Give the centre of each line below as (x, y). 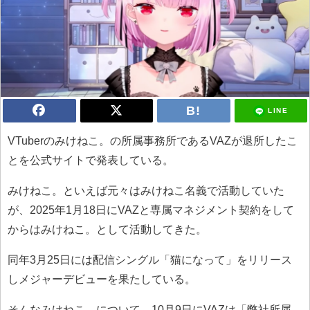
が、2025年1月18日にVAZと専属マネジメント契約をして (151, 210)
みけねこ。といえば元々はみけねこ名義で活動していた (146, 191)
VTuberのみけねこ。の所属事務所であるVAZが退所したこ (153, 141)
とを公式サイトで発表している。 (91, 161)
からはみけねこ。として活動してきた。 (107, 230)
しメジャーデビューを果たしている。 (102, 280)
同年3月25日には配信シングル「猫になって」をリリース (150, 260)
